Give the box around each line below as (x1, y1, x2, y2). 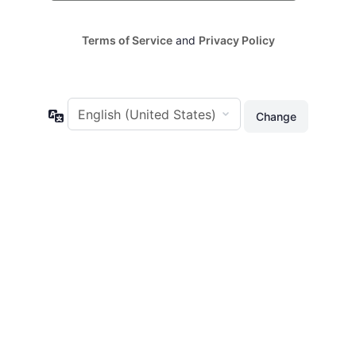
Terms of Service (81, 33, 172, 48)
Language (63, 108, 116, 122)
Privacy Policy (198, 33, 275, 48)
